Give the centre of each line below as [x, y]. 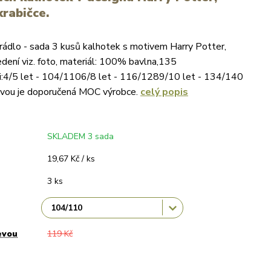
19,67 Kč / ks [71, 159]
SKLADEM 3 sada [80, 136]
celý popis [164, 92]
